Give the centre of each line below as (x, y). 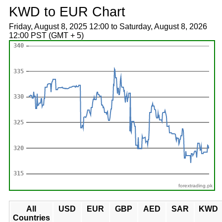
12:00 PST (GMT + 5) (46, 35)
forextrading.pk (196, 186)
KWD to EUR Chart (67, 12)
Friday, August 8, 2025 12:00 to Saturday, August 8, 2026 (108, 27)
